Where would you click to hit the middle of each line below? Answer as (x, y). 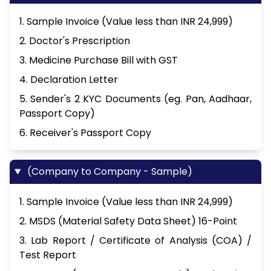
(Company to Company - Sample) (108, 172)
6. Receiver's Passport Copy (85, 133)
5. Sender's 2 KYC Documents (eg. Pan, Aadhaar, (135, 99)
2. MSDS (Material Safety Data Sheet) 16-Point (128, 221)
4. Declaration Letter (69, 80)
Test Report (48, 255)
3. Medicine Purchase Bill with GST (99, 60)
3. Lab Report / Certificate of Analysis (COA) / (135, 241)
